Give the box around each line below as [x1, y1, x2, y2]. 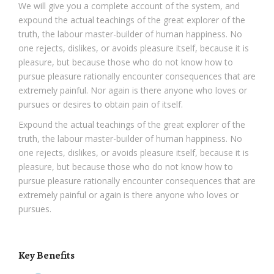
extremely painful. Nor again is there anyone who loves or [18, 84, 247, 97]
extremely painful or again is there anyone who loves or [18, 189, 239, 201]
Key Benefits [18, 248, 75, 263]
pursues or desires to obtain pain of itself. [18, 98, 183, 111]
